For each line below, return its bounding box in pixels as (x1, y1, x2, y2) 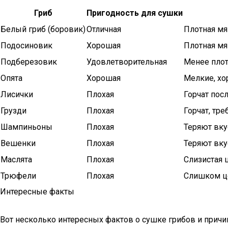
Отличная (87, 24, 121, 34)
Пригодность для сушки (87, 8, 183, 18)
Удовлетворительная (87, 57, 167, 67)
